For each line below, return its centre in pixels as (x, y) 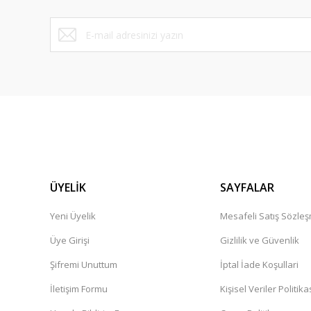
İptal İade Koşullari (259, 264)
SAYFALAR (247, 187)
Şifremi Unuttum (84, 264)
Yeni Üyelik (73, 216)
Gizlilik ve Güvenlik (259, 240)
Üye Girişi (70, 240)
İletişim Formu (79, 289)
